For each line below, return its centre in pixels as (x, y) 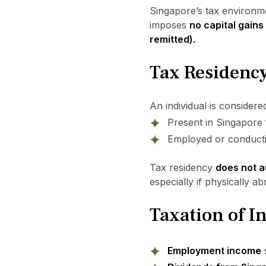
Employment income (214, 251)
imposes (169, 25)
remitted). (172, 39)
